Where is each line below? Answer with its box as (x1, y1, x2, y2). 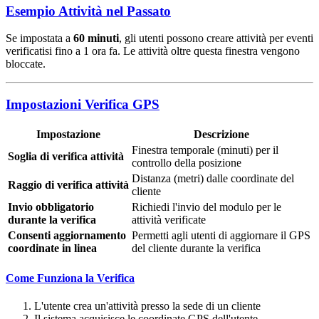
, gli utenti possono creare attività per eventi (119, 32, 313, 45)
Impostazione (36, 127, 100, 140)
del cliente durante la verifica (132, 241, 261, 254)
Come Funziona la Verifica (6, 271, 135, 284)
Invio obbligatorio (8, 200, 94, 213)
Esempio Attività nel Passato (6, 3, 171, 19)
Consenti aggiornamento (8, 229, 126, 241)
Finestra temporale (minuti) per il (132, 143, 278, 156)
